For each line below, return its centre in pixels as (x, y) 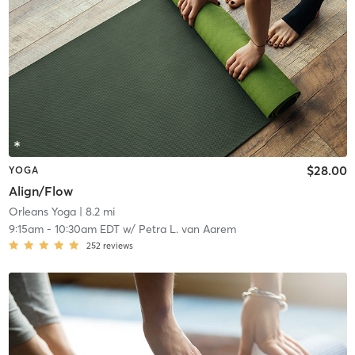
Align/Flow (40, 191)
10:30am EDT (87, 229)
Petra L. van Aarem (187, 229)
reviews (118, 245)
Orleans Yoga (42, 211)
